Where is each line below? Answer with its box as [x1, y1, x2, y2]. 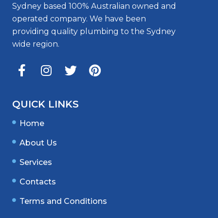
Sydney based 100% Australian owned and [12, 1, 176, 11]
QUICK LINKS [12, 98, 79, 110]
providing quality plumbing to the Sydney [12, 27, 176, 36]
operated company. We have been [12, 14, 146, 24]
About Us [19, 138, 57, 148]
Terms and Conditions [19, 197, 107, 206]
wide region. [12, 39, 59, 49]
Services [19, 158, 52, 167]
